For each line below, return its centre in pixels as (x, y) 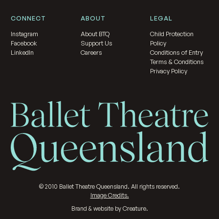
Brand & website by (97, 209)
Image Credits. (109, 196)
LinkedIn (22, 53)
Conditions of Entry (177, 53)
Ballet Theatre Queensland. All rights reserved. (119, 187)
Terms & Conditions (177, 62)
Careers (91, 53)
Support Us (96, 43)
